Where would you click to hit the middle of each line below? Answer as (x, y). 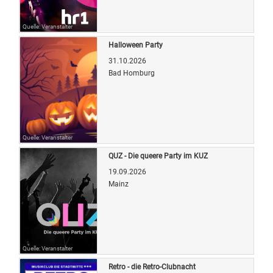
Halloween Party (136, 45)
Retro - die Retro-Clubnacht (152, 267)
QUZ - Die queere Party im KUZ (158, 156)
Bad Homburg (132, 73)
